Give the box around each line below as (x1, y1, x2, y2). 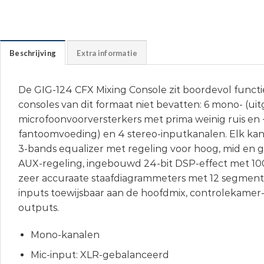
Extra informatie (77, 48, 138, 58)
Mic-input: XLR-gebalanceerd (30, 249, 169, 261)
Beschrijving (9, 48, 57, 58)
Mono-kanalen (30, 229, 100, 240)
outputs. (18, 202, 59, 214)
